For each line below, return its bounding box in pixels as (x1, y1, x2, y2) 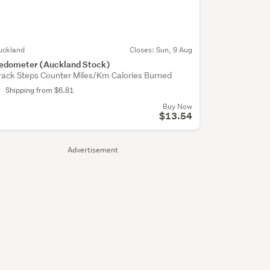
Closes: (129, 45, 156, 55)
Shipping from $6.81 (5, 85, 74, 96)
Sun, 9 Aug (155, 45, 192, 55)
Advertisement (67, 145, 118, 155)
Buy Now (162, 101, 192, 112)
